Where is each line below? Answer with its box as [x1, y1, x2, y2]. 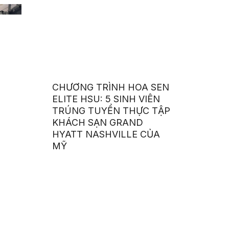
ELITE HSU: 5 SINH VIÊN [52, 93, 161, 104]
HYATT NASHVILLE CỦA [52, 128, 161, 140]
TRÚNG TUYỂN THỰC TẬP [52, 105, 171, 116]
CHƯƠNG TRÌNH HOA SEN [52, 81, 170, 93]
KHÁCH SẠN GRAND [52, 117, 144, 128]
